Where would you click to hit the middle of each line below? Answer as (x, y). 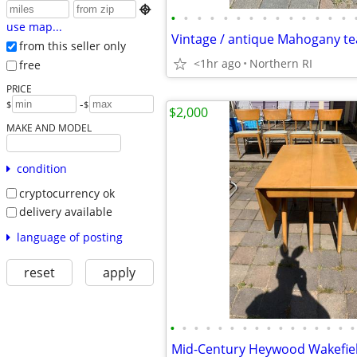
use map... (34, 27)
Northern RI (281, 63)
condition (41, 168)
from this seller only (72, 46)
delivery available (65, 212)
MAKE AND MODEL (49, 127)
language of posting (69, 237)
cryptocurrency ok (67, 193)
